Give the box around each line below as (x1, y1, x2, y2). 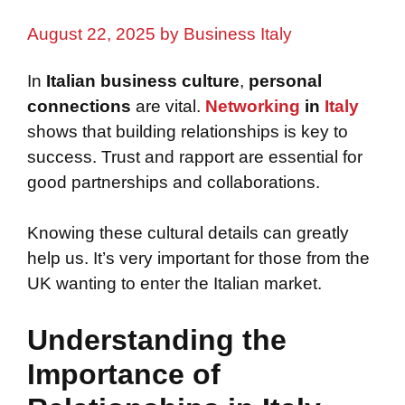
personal (249, 71, 322, 90)
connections (27, 96, 131, 116)
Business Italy (184, 24, 292, 44)
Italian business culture (46, 71, 240, 90)
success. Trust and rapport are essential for (27, 146, 363, 166)
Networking (205, 96, 300, 116)
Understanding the (27, 323, 287, 356)
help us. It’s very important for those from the (27, 249, 370, 268)
